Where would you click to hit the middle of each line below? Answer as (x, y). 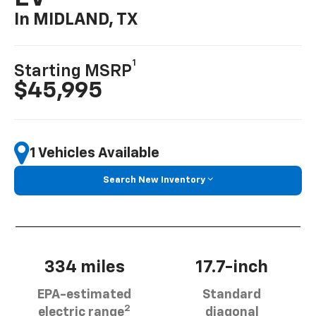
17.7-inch (232, 267)
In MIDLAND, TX (76, 20)
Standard (232, 294)
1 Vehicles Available (95, 153)
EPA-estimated (84, 294)
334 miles (84, 267)
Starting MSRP (73, 72)
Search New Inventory (154, 181)
